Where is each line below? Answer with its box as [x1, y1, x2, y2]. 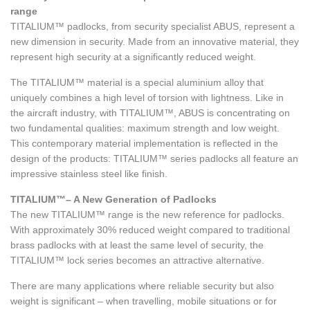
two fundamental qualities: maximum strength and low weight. [10, 122, 280, 134]
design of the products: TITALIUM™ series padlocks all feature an [10, 153, 298, 165]
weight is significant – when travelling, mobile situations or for [10, 295, 277, 307]
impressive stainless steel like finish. [10, 168, 167, 180]
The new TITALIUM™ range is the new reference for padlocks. [10, 209, 284, 221]
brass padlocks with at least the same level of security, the [10, 239, 264, 251]
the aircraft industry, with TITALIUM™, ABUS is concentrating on [10, 107, 290, 119]
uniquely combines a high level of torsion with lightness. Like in [10, 92, 284, 104]
